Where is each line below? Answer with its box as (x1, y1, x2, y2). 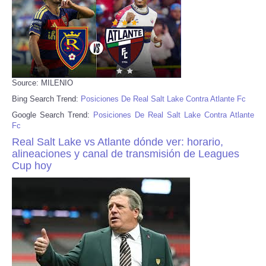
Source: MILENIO (12, 78, 73, 87)
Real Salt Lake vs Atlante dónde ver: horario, (12, 135, 223, 148)
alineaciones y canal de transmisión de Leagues (12, 147, 239, 160)
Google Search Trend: (12, 110, 93, 119)
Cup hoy (12, 159, 52, 172)
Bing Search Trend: (12, 94, 81, 103)
